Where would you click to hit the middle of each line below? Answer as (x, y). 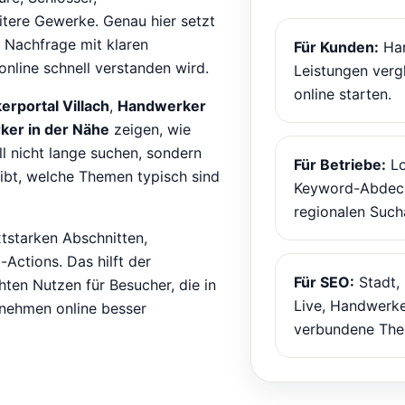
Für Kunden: (336, 47)
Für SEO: (324, 282)
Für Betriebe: (339, 164)
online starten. (342, 94)
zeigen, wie (150, 129)
